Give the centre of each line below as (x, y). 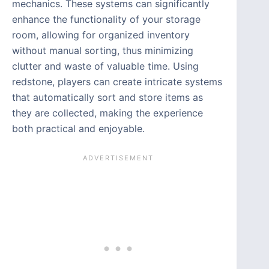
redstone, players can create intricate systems (117, 82)
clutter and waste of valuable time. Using (105, 66)
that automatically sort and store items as (107, 98)
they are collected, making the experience (107, 113)
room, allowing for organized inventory (101, 35)
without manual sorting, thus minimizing (103, 51)
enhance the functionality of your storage (106, 20)
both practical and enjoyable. (78, 129)
